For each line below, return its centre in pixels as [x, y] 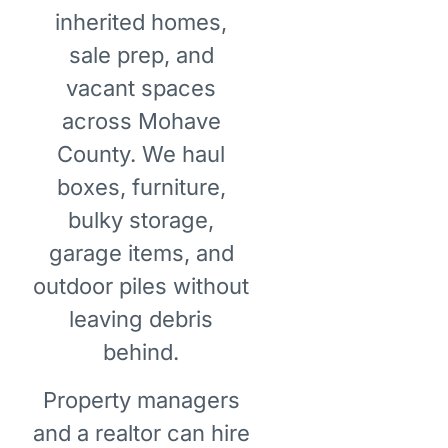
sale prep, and [141, 55]
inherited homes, [141, 22]
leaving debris [141, 319]
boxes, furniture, [141, 187]
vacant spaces [141, 88]
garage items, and [141, 253]
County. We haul [141, 154]
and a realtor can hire [141, 432]
